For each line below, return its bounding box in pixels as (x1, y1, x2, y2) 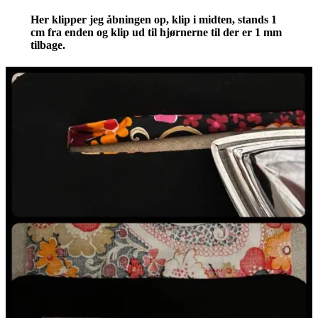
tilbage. (30, 38, 65, 51)
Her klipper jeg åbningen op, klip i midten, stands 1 (30, 13, 277, 26)
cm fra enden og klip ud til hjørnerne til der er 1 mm (30, 26, 282, 38)
